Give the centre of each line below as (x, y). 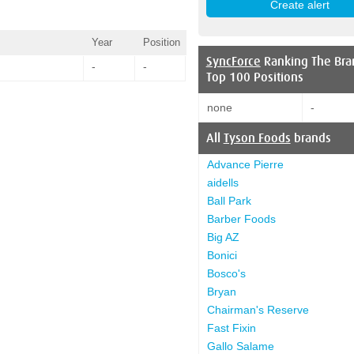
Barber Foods (241, 218)
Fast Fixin (231, 328)
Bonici (222, 255)
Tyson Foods (257, 138)
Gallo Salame (240, 346)
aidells (222, 182)
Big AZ (223, 237)
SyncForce (233, 61)
